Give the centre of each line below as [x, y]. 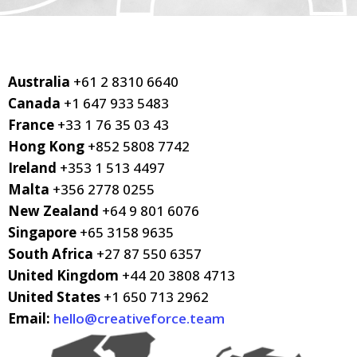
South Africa [51, 254]
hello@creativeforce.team [139, 318]
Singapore [42, 232]
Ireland [32, 168]
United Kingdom [65, 275]
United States [56, 297]
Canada [36, 103]
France [31, 125]
